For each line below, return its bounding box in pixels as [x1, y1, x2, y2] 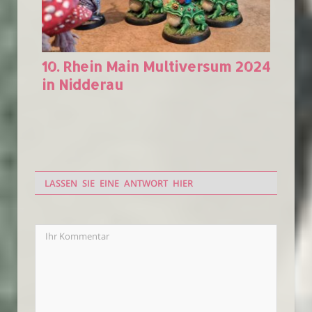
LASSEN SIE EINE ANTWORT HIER [45, 177, 193, 190]
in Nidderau [42, 75, 123, 94]
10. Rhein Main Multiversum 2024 [42, 57, 270, 76]
